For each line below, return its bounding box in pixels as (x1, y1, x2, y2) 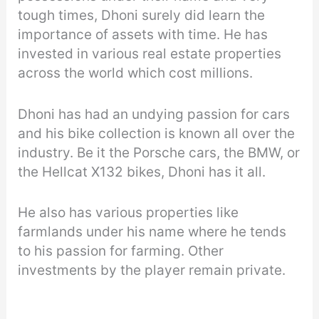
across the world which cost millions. (18, 65, 257, 82)
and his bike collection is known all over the (18, 125, 296, 142)
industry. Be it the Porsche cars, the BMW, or (18, 144, 300, 161)
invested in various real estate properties (18, 46, 282, 63)
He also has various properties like (18, 204, 239, 221)
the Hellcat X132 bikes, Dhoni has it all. (18, 163, 270, 180)
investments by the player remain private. (18, 261, 290, 278)
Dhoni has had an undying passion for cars (18, 105, 291, 122)
